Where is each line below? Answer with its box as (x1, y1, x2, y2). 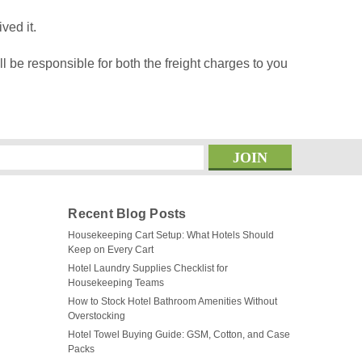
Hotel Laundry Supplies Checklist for (68, 263, 229, 274)
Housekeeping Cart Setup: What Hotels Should (68, 229, 275, 241)
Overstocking (68, 310, 126, 322)
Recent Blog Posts (68, 207, 187, 221)
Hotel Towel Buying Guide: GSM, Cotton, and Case (68, 329, 291, 340)
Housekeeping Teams (68, 277, 165, 288)
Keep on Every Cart (68, 244, 154, 255)
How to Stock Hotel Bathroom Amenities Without (68, 296, 278, 307)
